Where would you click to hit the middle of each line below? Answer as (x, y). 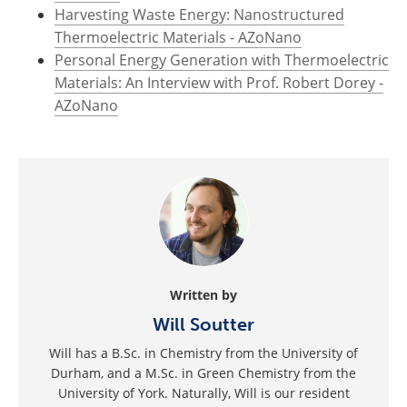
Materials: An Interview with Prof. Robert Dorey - (219, 83)
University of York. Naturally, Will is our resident (203, 393)
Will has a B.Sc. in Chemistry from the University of (203, 353)
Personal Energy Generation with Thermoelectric (222, 60)
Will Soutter (203, 324)
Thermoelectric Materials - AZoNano (178, 37)
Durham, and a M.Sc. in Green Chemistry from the (203, 373)
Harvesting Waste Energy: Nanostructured (199, 15)
